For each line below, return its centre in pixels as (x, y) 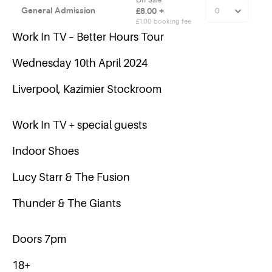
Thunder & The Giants (66, 203)
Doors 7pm (39, 239)
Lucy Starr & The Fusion (71, 177)
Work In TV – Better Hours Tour (88, 37)
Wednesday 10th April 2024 (80, 63)
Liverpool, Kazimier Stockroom (87, 89)
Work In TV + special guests (80, 125)
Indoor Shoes (46, 151)
